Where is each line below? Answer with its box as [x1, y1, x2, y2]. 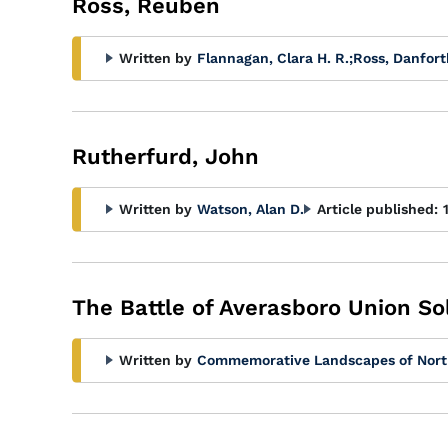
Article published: [317, 201, 438, 217]
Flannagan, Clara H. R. [197, 50, 349, 66]
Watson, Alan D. [197, 201, 304, 217]
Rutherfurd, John [72, 144, 259, 169]
